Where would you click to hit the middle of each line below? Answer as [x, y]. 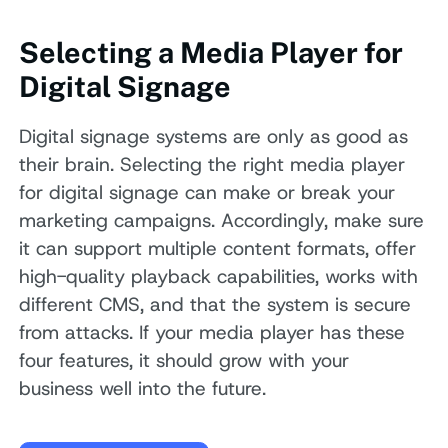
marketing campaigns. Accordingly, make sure [222, 221]
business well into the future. [143, 389]
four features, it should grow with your [184, 361]
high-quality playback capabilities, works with [219, 277]
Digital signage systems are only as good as [214, 137]
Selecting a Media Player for [211, 53]
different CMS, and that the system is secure [215, 305]
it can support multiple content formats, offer [218, 249]
